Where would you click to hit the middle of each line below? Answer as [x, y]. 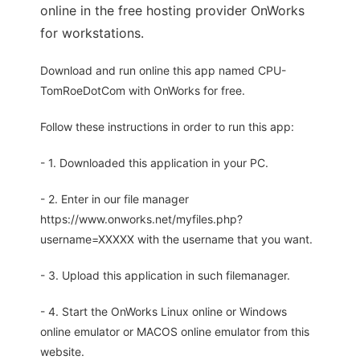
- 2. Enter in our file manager [115, 199]
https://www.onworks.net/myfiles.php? [141, 219]
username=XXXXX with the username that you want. [176, 239]
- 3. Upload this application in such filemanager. [165, 276]
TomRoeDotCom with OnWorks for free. [143, 91]
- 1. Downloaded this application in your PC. [154, 163]
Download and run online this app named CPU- [163, 71]
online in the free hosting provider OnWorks [172, 11]
